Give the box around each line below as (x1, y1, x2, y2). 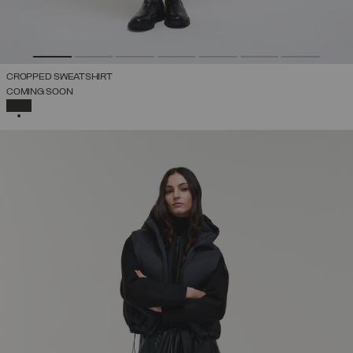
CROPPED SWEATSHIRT (6, 72, 113, 82)
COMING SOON (6, 87, 73, 97)
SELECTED (30, 98, 72, 107)
